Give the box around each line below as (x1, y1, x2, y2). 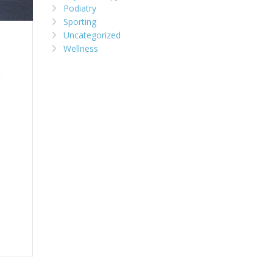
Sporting (63, 16, 96, 28)
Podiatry (63, 2, 96, 15)
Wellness (63, 43, 98, 55)
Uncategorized (63, 29, 121, 41)
